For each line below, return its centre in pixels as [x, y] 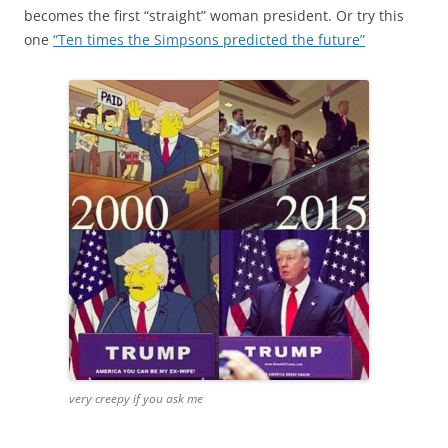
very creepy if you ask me [136, 398]
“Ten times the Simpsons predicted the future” [209, 39]
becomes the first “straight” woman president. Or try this [214, 15]
